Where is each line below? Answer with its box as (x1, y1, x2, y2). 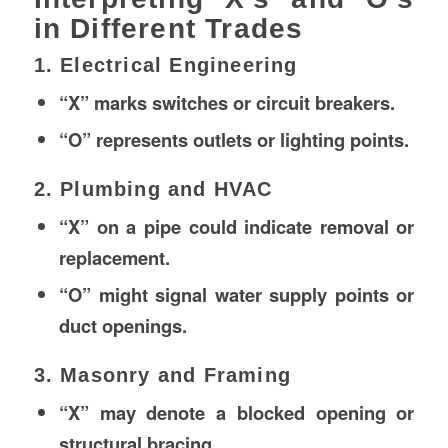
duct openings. (58, 311, 187, 339)
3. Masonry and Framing (33, 363, 291, 386)
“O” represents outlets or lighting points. (58, 125, 409, 153)
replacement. (58, 243, 170, 271)
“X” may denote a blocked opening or (58, 398, 415, 426)
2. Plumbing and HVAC (33, 177, 273, 200)
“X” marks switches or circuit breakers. (58, 88, 395, 116)
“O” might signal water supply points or (58, 280, 415, 308)
